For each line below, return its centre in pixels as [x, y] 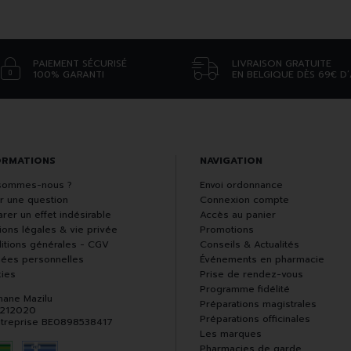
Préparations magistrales [258, 304]
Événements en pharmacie [262, 260]
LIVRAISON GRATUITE [282, 64]
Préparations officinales [255, 319]
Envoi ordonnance [241, 185]
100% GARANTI [69, 75]
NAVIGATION [231, 161]
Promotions [227, 230]
